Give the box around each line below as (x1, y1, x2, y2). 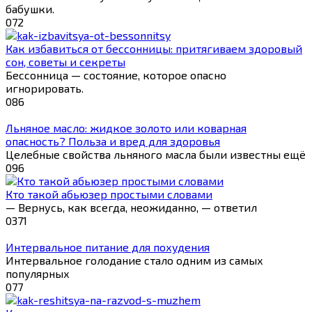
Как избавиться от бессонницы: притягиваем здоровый (6, 41, 302, 55)
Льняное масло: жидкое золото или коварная (6, 120, 247, 134)
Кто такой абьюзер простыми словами (6, 187, 212, 201)
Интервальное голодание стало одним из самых (6, 253, 263, 267)
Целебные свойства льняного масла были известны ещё (6, 147, 306, 161)
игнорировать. (6, 81, 84, 95)
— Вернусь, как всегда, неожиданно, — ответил (6, 200, 257, 214)
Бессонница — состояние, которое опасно (6, 68, 226, 81)
